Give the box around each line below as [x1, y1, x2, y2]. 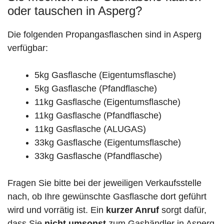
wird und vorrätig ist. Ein [7, 205, 106, 215]
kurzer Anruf [106, 205, 159, 215]
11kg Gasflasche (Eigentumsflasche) [34, 97, 180, 107]
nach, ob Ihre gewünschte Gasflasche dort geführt [7, 191, 206, 202]
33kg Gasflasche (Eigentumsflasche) [34, 137, 181, 148]
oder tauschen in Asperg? [7, 4, 142, 18]
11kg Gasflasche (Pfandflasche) [34, 110, 161, 121]
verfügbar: [7, 43, 48, 53]
